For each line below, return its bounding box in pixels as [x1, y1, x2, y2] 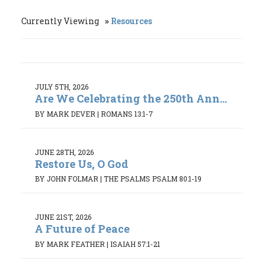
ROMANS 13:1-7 [101, 108, 153, 118]
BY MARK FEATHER [35, 239, 105, 249]
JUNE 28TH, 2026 [35, 147, 94, 157]
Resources [111, 15, 152, 27]
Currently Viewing [21, 15, 101, 27]
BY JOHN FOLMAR [35, 174, 98, 184]
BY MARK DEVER [35, 108, 95, 118]
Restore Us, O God [35, 156, 128, 171]
